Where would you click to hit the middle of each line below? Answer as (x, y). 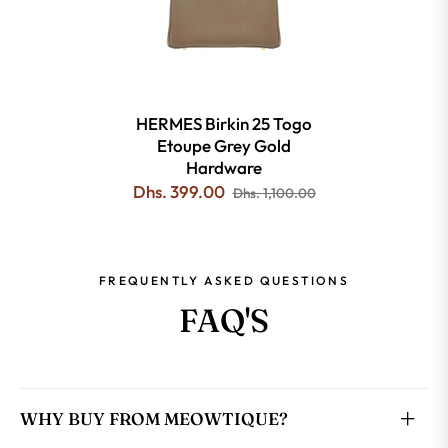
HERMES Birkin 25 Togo (224, 124)
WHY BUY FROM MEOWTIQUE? (154, 419)
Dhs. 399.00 (178, 192)
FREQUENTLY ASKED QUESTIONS (224, 281)
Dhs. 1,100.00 (274, 193)
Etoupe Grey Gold (224, 146)
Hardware (224, 168)
